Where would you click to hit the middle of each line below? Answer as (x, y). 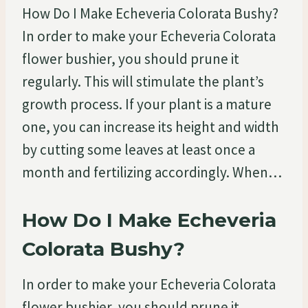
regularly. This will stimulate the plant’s (143, 81)
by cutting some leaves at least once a (139, 149)
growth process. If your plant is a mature (147, 104)
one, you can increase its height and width (151, 126)
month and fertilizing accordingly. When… (152, 172)
